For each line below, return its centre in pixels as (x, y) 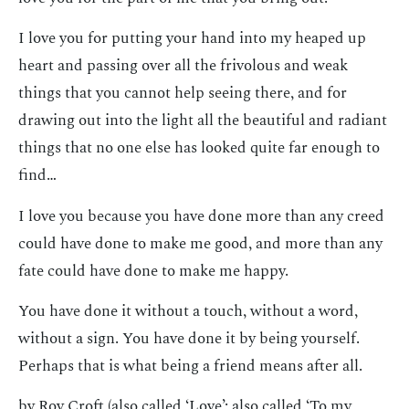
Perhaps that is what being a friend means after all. (190, 366)
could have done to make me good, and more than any (200, 243)
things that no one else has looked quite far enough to (199, 148)
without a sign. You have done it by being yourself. (189, 338)
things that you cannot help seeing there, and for (183, 94)
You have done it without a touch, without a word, (188, 311)
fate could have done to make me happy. (153, 271)
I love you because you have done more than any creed (201, 216)
